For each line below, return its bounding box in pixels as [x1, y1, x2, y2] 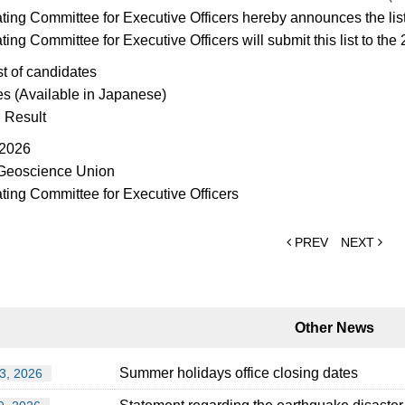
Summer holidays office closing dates [118, 365, 358, 381]
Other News [295, 320, 375, 336]
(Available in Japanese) [10, 87, 166, 103]
